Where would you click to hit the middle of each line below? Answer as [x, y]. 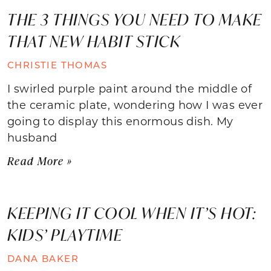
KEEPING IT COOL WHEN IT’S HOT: [132, 213]
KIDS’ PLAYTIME [65, 234]
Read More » [40, 161]
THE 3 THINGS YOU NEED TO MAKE [135, 19]
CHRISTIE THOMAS [57, 64]
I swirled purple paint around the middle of [130, 88]
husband [32, 137]
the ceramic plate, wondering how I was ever [135, 104]
